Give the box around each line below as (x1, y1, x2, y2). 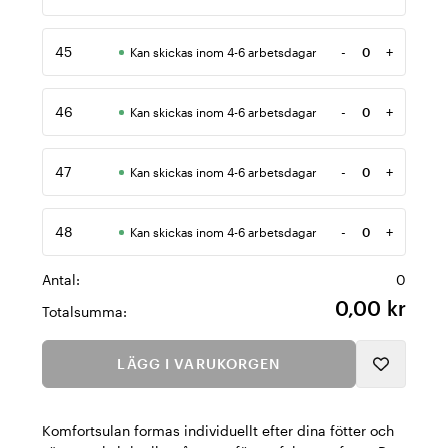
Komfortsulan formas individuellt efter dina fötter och (42, 422, 394, 439)
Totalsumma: (42, 303, 127, 320)
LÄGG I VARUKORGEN (117, 355, 281, 372)
